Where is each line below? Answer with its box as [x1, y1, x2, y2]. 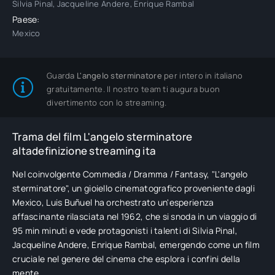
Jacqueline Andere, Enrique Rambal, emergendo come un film [12, 239, 260, 250]
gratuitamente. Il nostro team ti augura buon [47, 83, 220, 95]
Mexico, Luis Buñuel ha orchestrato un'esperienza [12, 196, 214, 208]
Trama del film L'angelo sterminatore [12, 130, 193, 144]
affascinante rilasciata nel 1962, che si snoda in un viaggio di [12, 211, 257, 222]
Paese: [12, 14, 40, 25]
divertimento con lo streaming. [47, 97, 167, 108]
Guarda [47, 70, 77, 81]
